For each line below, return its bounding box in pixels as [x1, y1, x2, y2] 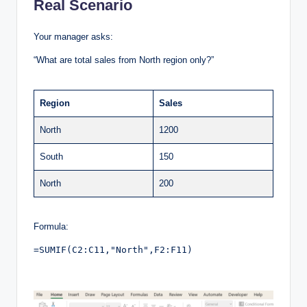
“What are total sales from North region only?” [34, 55, 214, 66]
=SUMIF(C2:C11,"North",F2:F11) [34, 245, 193, 256]
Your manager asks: [34, 32, 113, 42]
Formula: [34, 221, 69, 232]
